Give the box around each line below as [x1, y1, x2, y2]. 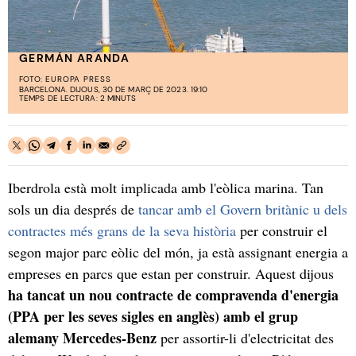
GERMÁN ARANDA [19, 51, 130, 65]
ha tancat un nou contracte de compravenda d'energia [8, 284, 339, 305]
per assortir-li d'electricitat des [157, 327, 334, 347]
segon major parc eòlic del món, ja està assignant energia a [8, 242, 348, 261]
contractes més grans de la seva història [8, 220, 236, 240]
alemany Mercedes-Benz [8, 327, 157, 348]
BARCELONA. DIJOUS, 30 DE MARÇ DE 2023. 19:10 [19, 83, 208, 95]
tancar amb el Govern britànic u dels [138, 199, 347, 219]
